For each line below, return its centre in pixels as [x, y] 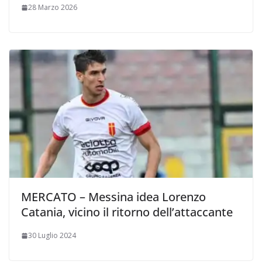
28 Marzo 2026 [53, 8]
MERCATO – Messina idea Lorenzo [113, 197]
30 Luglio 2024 [52, 236]
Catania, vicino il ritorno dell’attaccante [127, 212]
